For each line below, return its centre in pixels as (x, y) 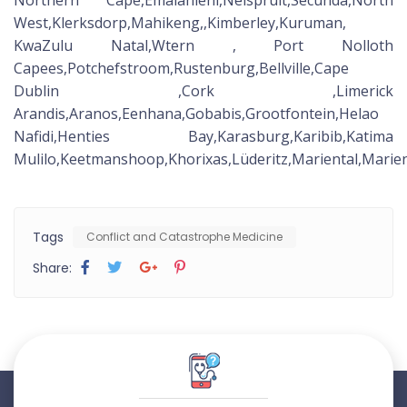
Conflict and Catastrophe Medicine (184, 237)
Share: (52, 268)
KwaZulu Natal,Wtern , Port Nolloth (203, 46)
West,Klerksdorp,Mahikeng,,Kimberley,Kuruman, (180, 23)
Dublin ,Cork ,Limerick (203, 91)
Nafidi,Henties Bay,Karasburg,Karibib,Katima (203, 137)
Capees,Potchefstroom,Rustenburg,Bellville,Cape (181, 69)
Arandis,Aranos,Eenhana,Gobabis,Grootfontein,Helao (196, 114)
